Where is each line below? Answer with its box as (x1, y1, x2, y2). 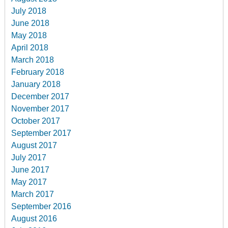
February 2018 (11, 67, 65, 76)
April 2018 (11, 43, 49, 52)
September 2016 (11, 202, 72, 211)
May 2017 (11, 177, 47, 186)
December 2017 (11, 92, 70, 101)
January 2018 (11, 79, 61, 89)
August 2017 (11, 140, 58, 150)
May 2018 (11, 31, 47, 40)
